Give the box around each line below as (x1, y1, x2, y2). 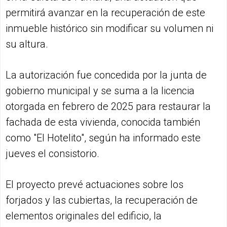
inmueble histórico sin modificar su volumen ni (6, 22, 213, 34)
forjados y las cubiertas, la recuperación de (6, 194, 198, 206)
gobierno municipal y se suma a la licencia (6, 84, 195, 97)
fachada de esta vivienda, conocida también (6, 116, 200, 128)
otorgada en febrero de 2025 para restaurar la (6, 100, 211, 112)
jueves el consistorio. (6, 147, 99, 160)
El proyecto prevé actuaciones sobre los (6, 178, 183, 191)
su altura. (6, 37, 48, 50)
